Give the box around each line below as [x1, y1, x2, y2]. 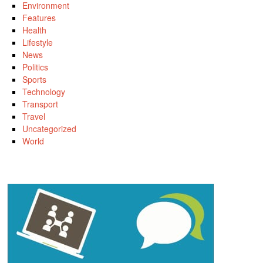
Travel [22, 110, 45, 122]
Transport [22, 97, 58, 110]
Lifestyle [22, 36, 53, 48]
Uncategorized [22, 122, 76, 134]
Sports [22, 73, 46, 85]
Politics [22, 60, 48, 73]
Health [22, 23, 46, 36]
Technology [22, 85, 65, 97]
